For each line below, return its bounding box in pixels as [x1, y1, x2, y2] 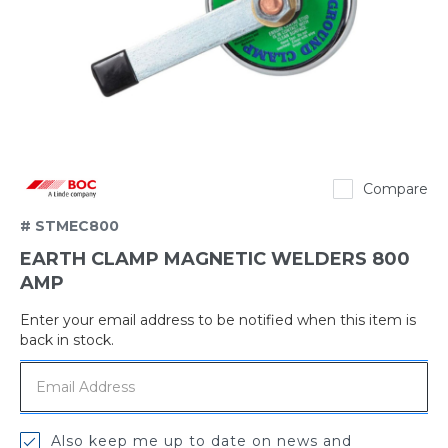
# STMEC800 [20, 217, 119, 236]
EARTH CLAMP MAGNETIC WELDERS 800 [20, 248, 410, 271]
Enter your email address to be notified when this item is [20, 311, 416, 330]
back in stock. [20, 331, 114, 350]
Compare [363, 180, 428, 199]
